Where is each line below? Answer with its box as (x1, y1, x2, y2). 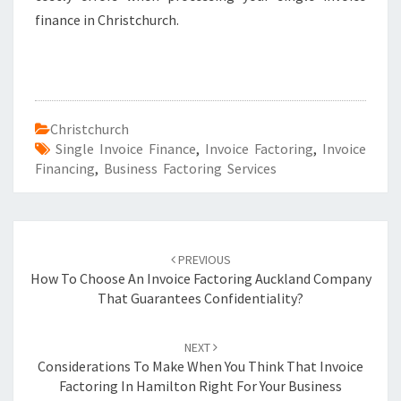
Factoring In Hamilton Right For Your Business (59, 377, 342, 395)
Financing (35, 159, 95, 177)
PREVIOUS (175, 252, 231, 268)
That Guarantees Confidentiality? (98, 289, 303, 307)
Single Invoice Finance (55, 140, 196, 158)
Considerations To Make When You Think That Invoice (38, 357, 363, 375)
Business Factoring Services (104, 159, 277, 177)
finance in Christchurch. (35, 11, 179, 29)
